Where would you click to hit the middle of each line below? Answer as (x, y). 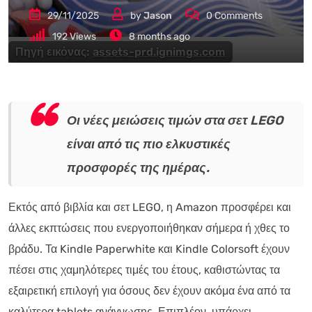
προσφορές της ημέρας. (138, 167)
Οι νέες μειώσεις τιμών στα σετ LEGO (175, 120)
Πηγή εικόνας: (54, 52)
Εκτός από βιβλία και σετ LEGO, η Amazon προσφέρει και (150, 207)
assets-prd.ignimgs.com (159, 52)
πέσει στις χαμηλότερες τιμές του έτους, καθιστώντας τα (144, 270)
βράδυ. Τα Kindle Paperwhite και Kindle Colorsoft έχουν (149, 249)
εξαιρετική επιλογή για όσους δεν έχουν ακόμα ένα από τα (149, 290)
